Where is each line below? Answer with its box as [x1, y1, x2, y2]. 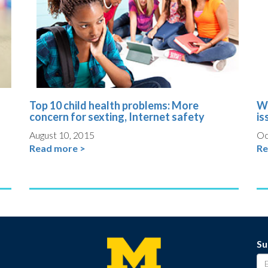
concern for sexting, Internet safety [29, 110, 205, 124]
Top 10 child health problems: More [29, 99, 199, 112]
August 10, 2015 [29, 129, 95, 141]
